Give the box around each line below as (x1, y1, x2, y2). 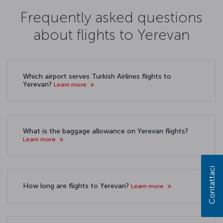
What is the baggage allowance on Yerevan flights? (23, 127, 188, 135)
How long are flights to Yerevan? (23, 182, 131, 190)
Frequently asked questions (20, 8, 203, 26)
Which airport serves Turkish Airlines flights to (23, 72, 171, 81)
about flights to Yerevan (33, 25, 190, 44)
